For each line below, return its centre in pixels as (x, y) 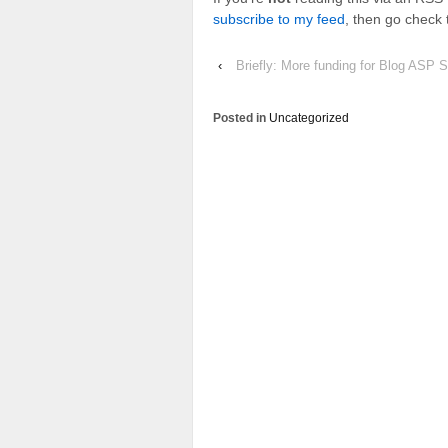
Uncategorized (309, 118)
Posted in (241, 118)
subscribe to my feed (279, 18)
